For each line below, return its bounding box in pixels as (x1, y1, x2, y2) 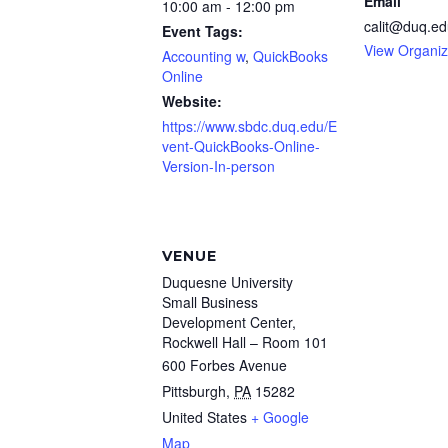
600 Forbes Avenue (162, 355, 287, 376)
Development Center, (162, 312, 296, 333)
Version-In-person (162, 156, 275, 177)
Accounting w (162, 46, 245, 67)
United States (162, 407, 247, 428)
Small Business (162, 292, 258, 313)
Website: (162, 91, 222, 112)
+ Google (251, 407, 309, 428)
